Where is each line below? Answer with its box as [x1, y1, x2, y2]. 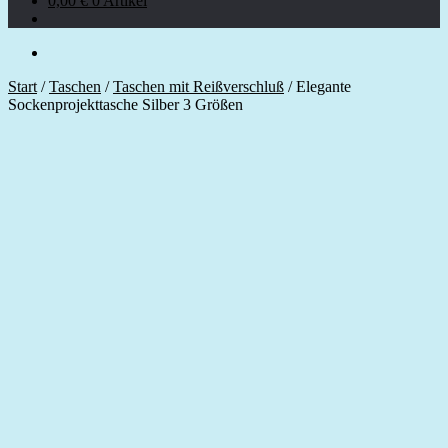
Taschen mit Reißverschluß [113, 78, 284, 95]
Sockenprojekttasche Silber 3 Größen [8, 96, 243, 113]
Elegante [296, 78, 351, 95]
